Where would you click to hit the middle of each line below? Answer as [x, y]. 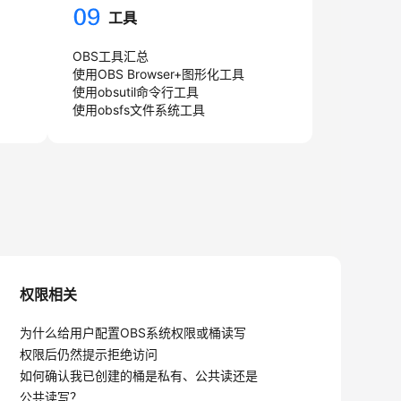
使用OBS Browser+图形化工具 [158, 74]
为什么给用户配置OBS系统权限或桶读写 [132, 333]
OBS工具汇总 [110, 56]
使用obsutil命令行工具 [135, 92]
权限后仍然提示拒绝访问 [88, 354]
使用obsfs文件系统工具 [138, 110]
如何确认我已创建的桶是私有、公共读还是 [138, 375]
